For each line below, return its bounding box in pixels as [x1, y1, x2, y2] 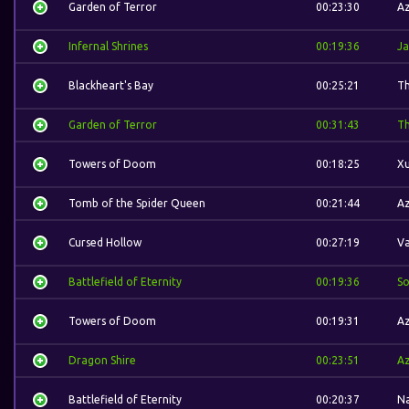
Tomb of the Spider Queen [68, 197, 205, 209]
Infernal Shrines [68, 40, 148, 52]
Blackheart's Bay [68, 79, 153, 91]
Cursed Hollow [68, 236, 142, 248]
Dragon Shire [68, 354, 136, 366]
